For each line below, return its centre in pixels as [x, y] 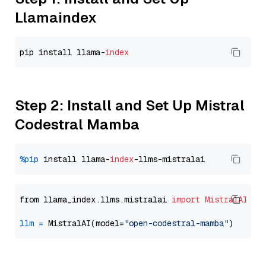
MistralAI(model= [84, 223]
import [186, 199]
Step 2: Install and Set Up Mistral [130, 105]
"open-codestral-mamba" [176, 223]
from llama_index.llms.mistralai [96, 199]
